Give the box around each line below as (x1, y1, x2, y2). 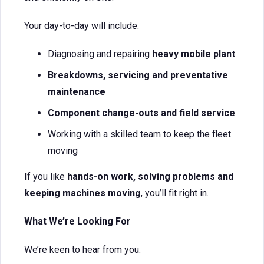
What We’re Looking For (24, 216, 131, 227)
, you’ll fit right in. (141, 187, 209, 199)
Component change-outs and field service (48, 107, 235, 118)
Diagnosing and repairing (48, 48, 152, 60)
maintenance (48, 86, 105, 97)
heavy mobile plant (152, 48, 235, 60)
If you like (24, 171, 67, 182)
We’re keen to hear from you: (24, 244, 143, 255)
